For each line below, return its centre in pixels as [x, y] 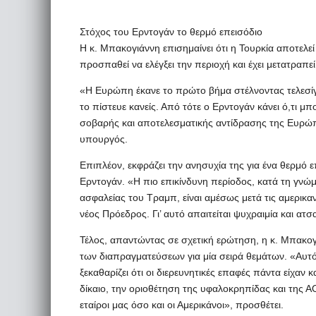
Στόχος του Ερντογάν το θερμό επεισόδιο [171, 32]
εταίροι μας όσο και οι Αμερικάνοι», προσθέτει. [182, 305]
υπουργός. [104, 139]
